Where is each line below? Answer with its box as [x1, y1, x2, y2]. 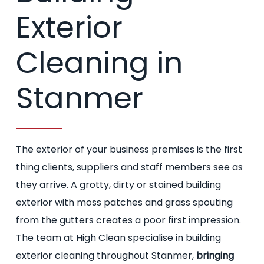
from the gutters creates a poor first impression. [15, 213, 241, 227]
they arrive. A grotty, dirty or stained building [15, 178, 221, 192]
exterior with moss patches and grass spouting [15, 196, 233, 210]
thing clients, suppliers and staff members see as [15, 160, 243, 174]
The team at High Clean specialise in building [15, 231, 221, 245]
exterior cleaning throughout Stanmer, [15, 249, 196, 263]
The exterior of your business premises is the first [15, 143, 242, 157]
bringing [196, 249, 234, 263]
